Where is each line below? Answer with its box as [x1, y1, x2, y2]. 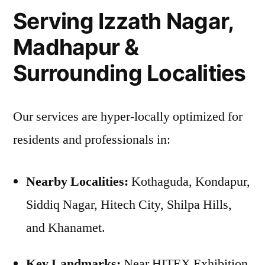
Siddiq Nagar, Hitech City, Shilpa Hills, [26, 196, 232, 213]
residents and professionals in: [13, 131, 170, 148]
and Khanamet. [26, 219, 105, 236]
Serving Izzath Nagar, [13, 7, 234, 34]
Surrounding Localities [13, 59, 246, 86]
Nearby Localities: [26, 173, 128, 190]
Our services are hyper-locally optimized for [13, 108, 243, 125]
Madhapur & [13, 33, 139, 60]
